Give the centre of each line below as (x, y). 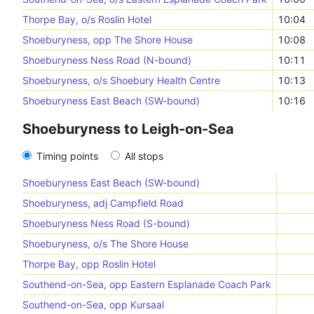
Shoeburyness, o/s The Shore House (105, 244)
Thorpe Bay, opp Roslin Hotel (89, 264)
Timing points (67, 156)
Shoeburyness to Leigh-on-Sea (128, 129)
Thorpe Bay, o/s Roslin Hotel (87, 19)
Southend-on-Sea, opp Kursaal (93, 305)
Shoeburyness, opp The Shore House (108, 40)
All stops (144, 156)
